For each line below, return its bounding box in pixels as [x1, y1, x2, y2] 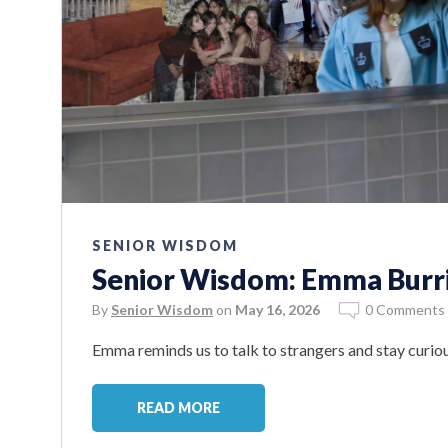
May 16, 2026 [235, 300, 320, 318]
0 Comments [365, 300, 445, 318]
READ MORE [137, 398, 220, 416]
